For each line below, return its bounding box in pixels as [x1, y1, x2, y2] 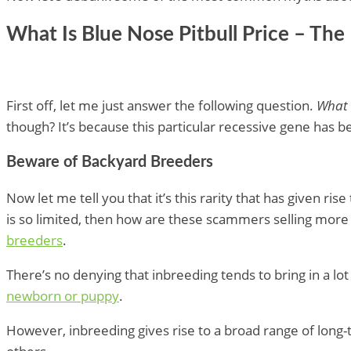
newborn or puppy [6, 287, 119, 306]
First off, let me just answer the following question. [6, 96, 313, 115]
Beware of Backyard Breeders [6, 154, 213, 171]
